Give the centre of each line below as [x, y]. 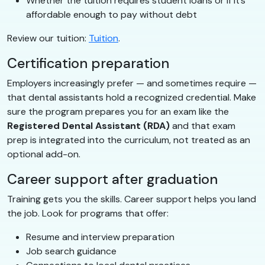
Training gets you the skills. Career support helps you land [132, 199]
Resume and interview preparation [100, 237]
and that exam [203, 125]
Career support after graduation [112, 179]
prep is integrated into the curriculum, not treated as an [129, 140]
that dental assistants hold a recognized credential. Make [132, 97]
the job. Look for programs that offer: [88, 213]
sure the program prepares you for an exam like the [118, 111]
